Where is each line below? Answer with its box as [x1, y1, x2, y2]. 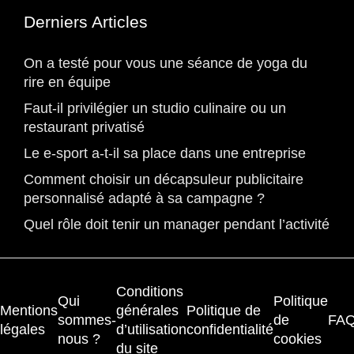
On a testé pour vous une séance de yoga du [24, 55, 307, 72]
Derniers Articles [24, 13, 148, 32]
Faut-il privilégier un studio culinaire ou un [24, 100, 286, 117]
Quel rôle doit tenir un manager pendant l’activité [24, 217, 330, 233]
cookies [273, 331, 322, 348]
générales [116, 303, 179, 319]
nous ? [58, 331, 100, 348]
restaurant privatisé [24, 119, 145, 136]
